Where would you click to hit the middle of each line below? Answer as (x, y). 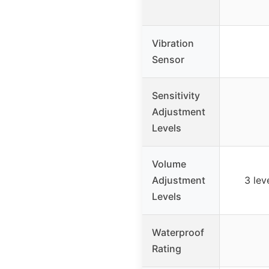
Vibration (173, 43)
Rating (167, 248)
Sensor (168, 59)
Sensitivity (176, 95)
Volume (169, 164)
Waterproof (178, 232)
